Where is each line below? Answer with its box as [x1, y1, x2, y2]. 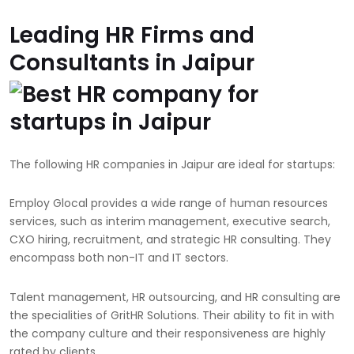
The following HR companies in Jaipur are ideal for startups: [9, 156, 335, 172]
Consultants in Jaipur [9, 47, 254, 78]
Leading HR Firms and [9, 19, 254, 51]
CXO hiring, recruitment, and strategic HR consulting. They [9, 232, 331, 248]
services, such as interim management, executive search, [9, 213, 330, 230]
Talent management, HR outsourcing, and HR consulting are [9, 288, 341, 305]
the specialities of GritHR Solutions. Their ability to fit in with [9, 307, 334, 323]
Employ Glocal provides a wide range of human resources [9, 195, 328, 212]
